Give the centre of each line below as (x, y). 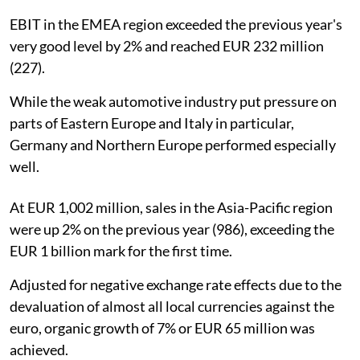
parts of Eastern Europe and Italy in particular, (152, 123)
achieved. (39, 349)
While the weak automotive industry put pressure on (173, 101)
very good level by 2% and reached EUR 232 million (167, 45)
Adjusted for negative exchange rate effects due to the (176, 284)
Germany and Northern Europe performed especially (173, 144)
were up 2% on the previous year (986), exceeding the (172, 229)
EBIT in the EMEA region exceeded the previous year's (176, 24)
